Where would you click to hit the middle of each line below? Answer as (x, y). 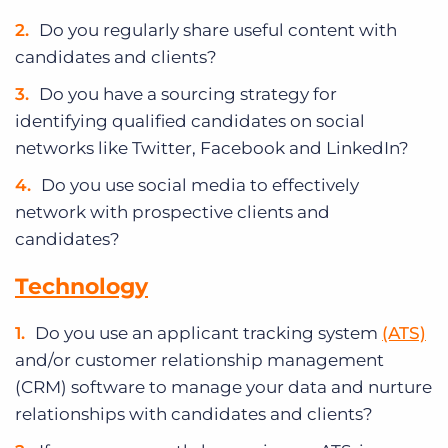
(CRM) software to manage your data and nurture (223, 387)
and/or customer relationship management (199, 360)
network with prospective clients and (172, 212)
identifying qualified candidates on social (190, 121)
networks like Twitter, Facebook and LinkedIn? (212, 148)
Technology (81, 287)
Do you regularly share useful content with (218, 30)
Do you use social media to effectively (200, 185)
